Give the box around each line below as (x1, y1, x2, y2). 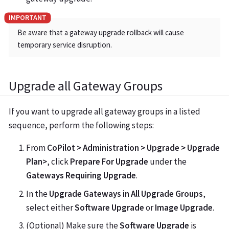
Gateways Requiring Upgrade (26, 170, 136, 181)
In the (26, 188, 49, 199)
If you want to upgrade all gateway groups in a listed (9, 106, 200, 118)
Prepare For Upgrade (70, 156, 148, 168)
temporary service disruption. (17, 39, 112, 50)
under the (148, 156, 187, 168)
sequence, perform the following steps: (9, 120, 154, 131)
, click (47, 156, 70, 168)
